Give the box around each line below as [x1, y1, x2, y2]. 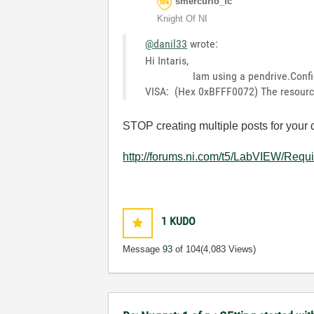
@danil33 [145, 37, 188, 51]
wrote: [187, 37, 219, 51]
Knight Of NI [157, 13, 208, 25]
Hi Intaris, [145, 54, 189, 68]
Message [123, 244, 163, 255]
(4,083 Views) [200, 244, 257, 255]
